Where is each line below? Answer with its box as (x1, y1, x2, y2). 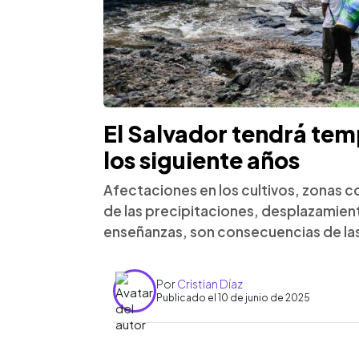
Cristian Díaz (177, 276, 243, 292)
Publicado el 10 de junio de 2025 (156, 292, 310, 305)
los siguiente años (103, 145, 300, 174)
